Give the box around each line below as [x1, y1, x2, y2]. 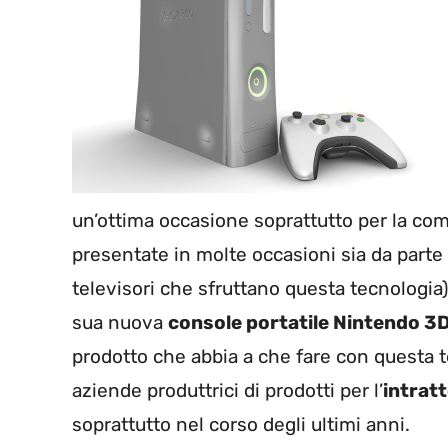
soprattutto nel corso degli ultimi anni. [72, 413, 410, 437]
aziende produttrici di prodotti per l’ [72, 379, 383, 403]
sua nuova [72, 311, 168, 335]
